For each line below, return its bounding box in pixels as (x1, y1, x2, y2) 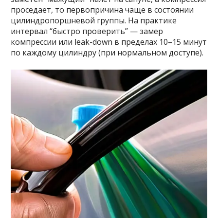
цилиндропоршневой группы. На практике (11, 15, 177, 26)
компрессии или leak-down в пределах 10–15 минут (11, 36, 207, 47)
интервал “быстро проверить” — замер (11, 26, 163, 36)
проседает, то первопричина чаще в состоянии (11, 4, 194, 15)
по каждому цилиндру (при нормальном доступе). (11, 47, 204, 58)
